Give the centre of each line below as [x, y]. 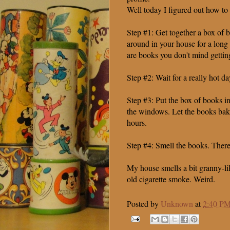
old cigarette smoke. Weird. [171, 179]
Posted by [144, 204]
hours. [137, 123]
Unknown [177, 204]
